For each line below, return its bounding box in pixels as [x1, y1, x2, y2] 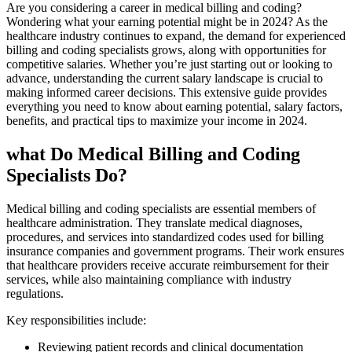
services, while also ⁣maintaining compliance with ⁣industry [6, 273, 291, 287]
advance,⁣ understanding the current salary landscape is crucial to [6, 71, 323, 86]
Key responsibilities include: [6, 313, 146, 328]
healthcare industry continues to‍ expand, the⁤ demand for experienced [6, 29, 346, 43]
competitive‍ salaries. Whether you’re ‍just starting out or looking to [6, 57, 332, 71]
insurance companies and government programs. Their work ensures [6, 244, 344, 258]
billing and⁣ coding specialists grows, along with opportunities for [6, 43, 326, 57]
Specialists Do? [6, 165, 127, 186]
